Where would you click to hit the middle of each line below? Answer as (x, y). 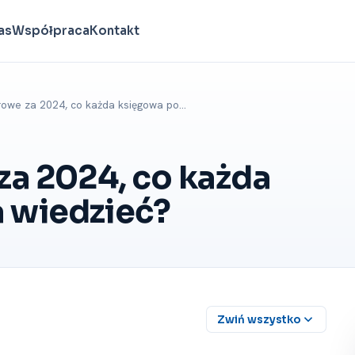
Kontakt (115, 31)
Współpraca (51, 31)
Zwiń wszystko (259, 319)
